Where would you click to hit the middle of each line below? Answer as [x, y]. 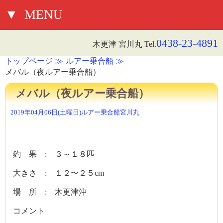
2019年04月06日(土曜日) [46, 112]
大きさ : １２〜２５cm [58, 173]
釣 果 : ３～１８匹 [54, 154]
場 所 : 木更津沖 [50, 192]
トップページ [29, 61]
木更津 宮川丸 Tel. [124, 44]
